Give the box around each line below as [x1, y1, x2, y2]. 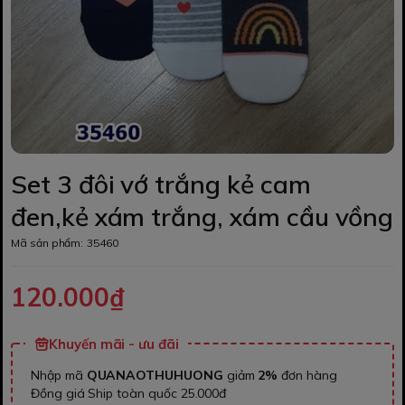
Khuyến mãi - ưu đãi [48, 335, 179, 353]
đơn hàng [278, 367, 337, 383]
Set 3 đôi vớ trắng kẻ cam [11, 168, 311, 200]
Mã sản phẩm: [11, 236, 84, 250]
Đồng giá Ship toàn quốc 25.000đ [31, 385, 227, 401]
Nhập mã [31, 367, 87, 383]
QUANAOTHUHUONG [86, 367, 223, 383]
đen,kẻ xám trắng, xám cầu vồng [11, 201, 394, 232]
